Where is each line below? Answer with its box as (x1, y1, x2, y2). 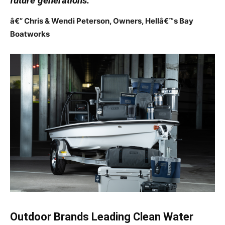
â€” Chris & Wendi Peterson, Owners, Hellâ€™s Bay (10, 16, 193, 26)
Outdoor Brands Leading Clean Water (10, 210, 193, 223)
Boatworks (10, 29, 50, 39)
